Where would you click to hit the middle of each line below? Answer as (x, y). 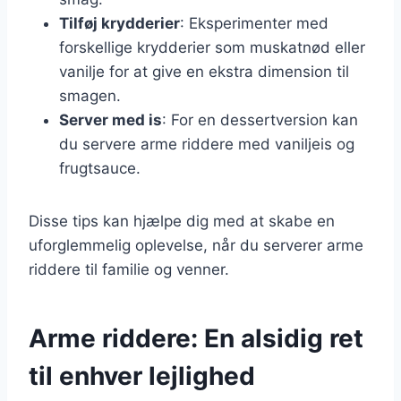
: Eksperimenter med (254, 23)
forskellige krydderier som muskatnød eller (212, 47)
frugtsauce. (100, 168)
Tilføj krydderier (119, 23)
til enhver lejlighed (142, 375)
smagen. (90, 95)
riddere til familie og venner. (129, 269)
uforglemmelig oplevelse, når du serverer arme (196, 245)
